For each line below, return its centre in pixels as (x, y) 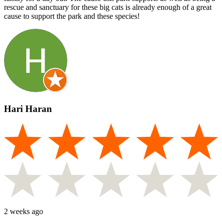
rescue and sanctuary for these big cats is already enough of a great (108, 7)
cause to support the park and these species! (72, 16)
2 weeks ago (24, 212)
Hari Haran (28, 109)
